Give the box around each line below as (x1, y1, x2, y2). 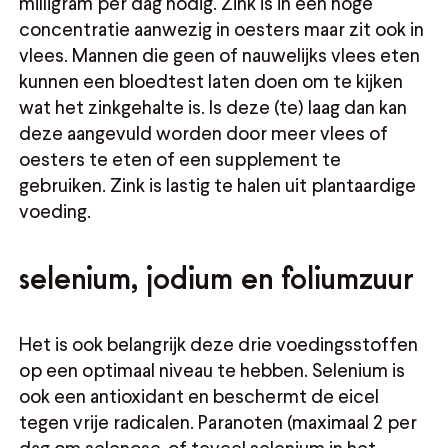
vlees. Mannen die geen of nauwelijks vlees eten (19, 43, 421, 67)
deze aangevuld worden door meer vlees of (19, 121, 389, 145)
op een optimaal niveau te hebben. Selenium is (19, 358, 406, 382)
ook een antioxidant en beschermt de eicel (19, 384, 380, 408)
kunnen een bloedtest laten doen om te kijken (19, 69, 404, 93)
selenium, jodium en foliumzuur (19, 265, 415, 291)
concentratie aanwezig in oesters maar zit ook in (19, 17, 425, 41)
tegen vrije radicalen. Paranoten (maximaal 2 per (19, 410, 418, 434)
